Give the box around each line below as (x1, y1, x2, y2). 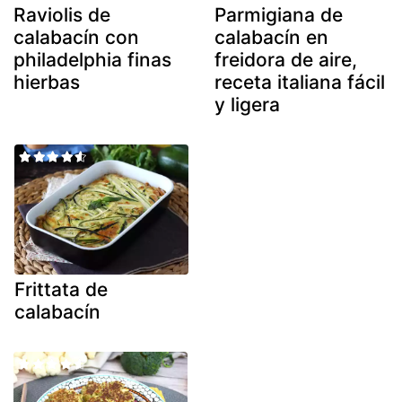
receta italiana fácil (214, 70, 385, 93)
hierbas (13, 70, 80, 93)
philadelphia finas (13, 48, 171, 71)
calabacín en (214, 25, 328, 48)
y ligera (214, 92, 280, 116)
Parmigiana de (214, 3, 343, 26)
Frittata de (14, 278, 108, 301)
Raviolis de (13, 3, 110, 26)
